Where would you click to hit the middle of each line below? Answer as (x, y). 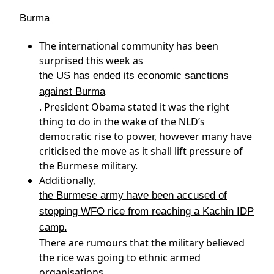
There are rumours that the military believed (142, 243)
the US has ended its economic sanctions (134, 76)
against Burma (72, 91)
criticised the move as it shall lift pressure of (141, 151)
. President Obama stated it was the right (134, 107)
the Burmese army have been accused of (133, 195)
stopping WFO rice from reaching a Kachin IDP (146, 211)
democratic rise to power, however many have (146, 136)
